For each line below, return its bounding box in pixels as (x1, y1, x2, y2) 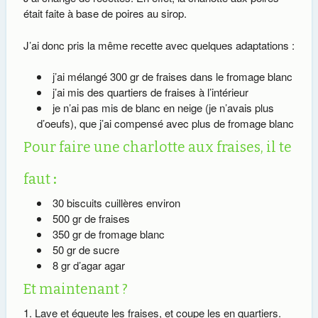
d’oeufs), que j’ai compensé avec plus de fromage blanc (36, 116, 294, 131)
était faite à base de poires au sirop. (23, 6, 187, 21)
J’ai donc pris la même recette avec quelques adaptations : (23, 37, 295, 53)
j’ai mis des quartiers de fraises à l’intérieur (52, 84, 248, 100)
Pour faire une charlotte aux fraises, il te (23, 139, 292, 156)
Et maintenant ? (23, 281, 128, 298)
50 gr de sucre (52, 242, 119, 258)
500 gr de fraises (52, 211, 130, 226)
